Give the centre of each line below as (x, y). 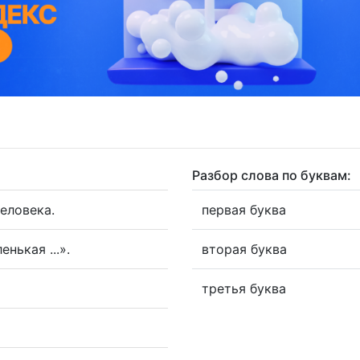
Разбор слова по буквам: (272, 175)
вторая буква (244, 249)
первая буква (244, 209)
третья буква (244, 288)
